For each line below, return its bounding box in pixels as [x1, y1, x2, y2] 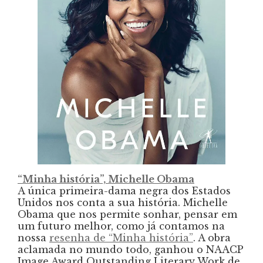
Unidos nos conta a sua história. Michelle [18, 196, 228, 208]
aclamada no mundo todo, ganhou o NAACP [18, 243, 244, 255]
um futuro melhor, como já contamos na [18, 220, 225, 232]
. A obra [193, 231, 231, 244]
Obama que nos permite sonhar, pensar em [18, 208, 237, 220]
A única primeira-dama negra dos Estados [18, 184, 231, 197]
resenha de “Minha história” [49, 231, 193, 244]
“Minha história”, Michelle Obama [18, 173, 194, 185]
